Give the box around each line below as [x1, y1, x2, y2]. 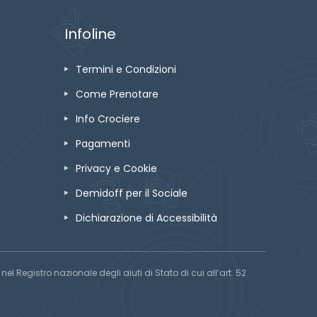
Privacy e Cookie [76, 161, 157, 175]
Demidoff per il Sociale [76, 186, 188, 200]
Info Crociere [76, 112, 140, 126]
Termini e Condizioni [76, 62, 176, 76]
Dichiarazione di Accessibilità [76, 211, 217, 225]
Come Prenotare [76, 87, 158, 101]
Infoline [64, 24, 116, 44]
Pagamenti [76, 137, 130, 151]
